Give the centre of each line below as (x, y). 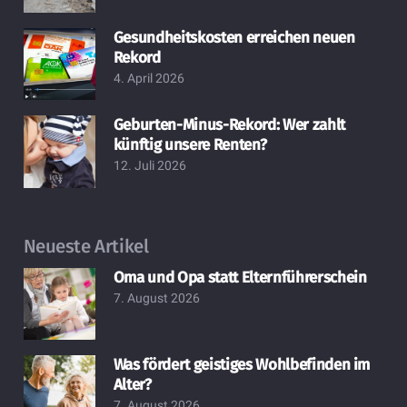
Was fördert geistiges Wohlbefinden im (242, 365)
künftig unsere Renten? (190, 145)
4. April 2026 (149, 78)
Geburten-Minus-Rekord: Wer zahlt (229, 125)
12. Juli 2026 (149, 166)
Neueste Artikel (86, 246)
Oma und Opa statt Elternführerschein (240, 278)
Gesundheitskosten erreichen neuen (234, 37)
